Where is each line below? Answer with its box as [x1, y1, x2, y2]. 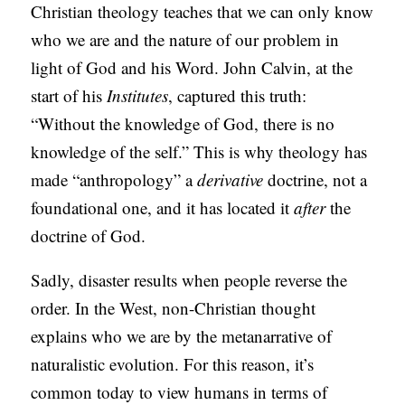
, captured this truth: [168, 84, 307, 108]
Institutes [107, 84, 169, 108]
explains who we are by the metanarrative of [31, 325, 333, 348]
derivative [197, 168, 268, 192]
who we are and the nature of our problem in [31, 28, 340, 52]
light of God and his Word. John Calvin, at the [31, 56, 353, 80]
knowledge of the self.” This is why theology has [31, 140, 368, 164]
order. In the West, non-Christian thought [31, 297, 316, 320]
